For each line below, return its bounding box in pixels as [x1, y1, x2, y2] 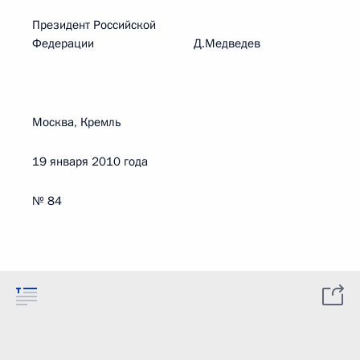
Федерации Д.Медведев [32, 35, 260, 51]
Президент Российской [32, 17, 156, 33]
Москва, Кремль [32, 114, 121, 130]
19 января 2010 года [32, 153, 148, 170]
